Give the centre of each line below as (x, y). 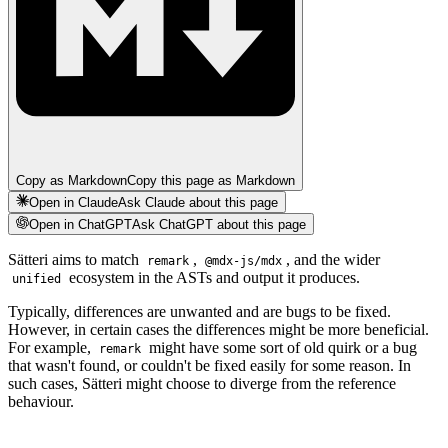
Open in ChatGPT (81, 225)
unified (37, 279)
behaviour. (41, 402)
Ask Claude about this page (198, 203)
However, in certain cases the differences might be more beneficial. (218, 330)
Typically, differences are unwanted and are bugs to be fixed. (199, 312)
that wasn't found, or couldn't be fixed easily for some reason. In (209, 366)
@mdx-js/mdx (244, 261)
